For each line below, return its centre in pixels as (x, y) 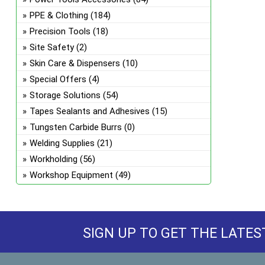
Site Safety (51, 47)
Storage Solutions (65, 95)
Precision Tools (60, 31)
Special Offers (58, 79)
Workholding (53, 159)
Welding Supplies (62, 143)
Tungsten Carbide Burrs (75, 127)
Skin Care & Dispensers (75, 63)
